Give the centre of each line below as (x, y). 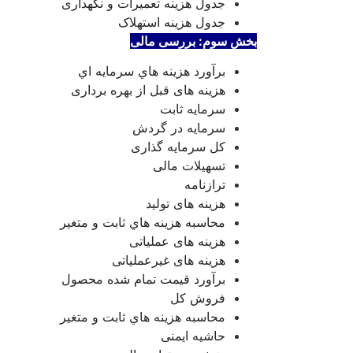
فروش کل (198, 297)
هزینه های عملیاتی (177, 241)
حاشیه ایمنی (193, 335)
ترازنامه (205, 184)
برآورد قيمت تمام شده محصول (143, 279)
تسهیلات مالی (189, 165)
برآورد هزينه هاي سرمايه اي (152, 71)
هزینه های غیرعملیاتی (169, 260)
